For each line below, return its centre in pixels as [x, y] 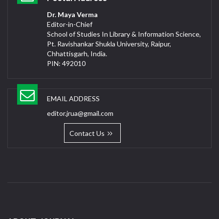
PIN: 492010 [66, 64]
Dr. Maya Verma [72, 15]
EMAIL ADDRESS [73, 99]
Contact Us [88, 133]
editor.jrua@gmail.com [80, 113]
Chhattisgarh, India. [77, 54]
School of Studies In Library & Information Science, [124, 34]
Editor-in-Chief [70, 24]
